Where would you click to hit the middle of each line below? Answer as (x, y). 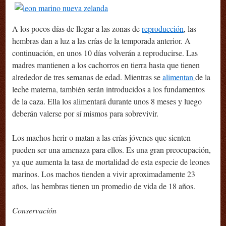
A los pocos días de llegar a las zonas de (77, 29)
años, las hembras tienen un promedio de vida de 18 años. (104, 186)
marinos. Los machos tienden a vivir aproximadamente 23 (104, 174)
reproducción (163, 29)
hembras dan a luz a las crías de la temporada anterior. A (101, 41)
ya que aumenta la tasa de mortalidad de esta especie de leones (111, 162)
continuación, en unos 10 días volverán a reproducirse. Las (105, 53)
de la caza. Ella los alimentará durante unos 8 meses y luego (107, 101)
